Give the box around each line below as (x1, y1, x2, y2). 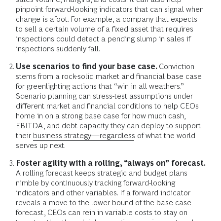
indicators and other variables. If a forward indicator (16, 188, 190, 197)
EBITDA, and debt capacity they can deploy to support (16, 121, 201, 130)
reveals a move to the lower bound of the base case (16, 198, 191, 207)
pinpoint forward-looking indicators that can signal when (16, 5, 204, 14)
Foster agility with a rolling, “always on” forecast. (16, 159, 205, 168)
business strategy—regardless (33, 131, 135, 140)
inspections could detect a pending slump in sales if (16, 35, 190, 43)
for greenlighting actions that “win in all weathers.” (16, 82, 184, 91)
